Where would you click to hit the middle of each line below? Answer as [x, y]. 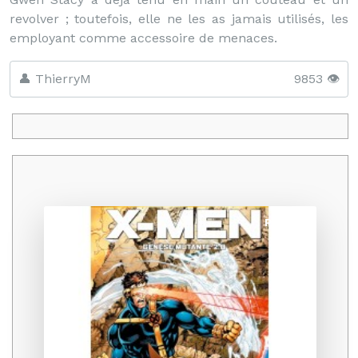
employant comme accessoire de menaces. [143, 38]
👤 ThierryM [55, 79]
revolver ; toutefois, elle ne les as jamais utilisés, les [179, 19]
